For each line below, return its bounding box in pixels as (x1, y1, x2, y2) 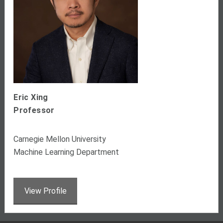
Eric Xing (13, 93, 48, 103)
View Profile (24, 186, 67, 196)
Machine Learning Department (13, 147, 119, 157)
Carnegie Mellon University (13, 134, 107, 144)
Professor (13, 106, 55, 115)
